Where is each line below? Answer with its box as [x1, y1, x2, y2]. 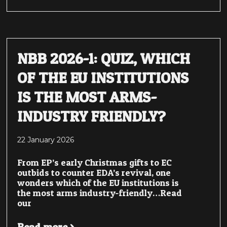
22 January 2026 [17, 135, 74, 145]
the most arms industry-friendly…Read [17, 187, 182, 199]
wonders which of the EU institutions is [17, 177, 179, 188]
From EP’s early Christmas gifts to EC [17, 157, 172, 168]
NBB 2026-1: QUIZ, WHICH [17, 49, 190, 68]
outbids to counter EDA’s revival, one [17, 167, 171, 178]
